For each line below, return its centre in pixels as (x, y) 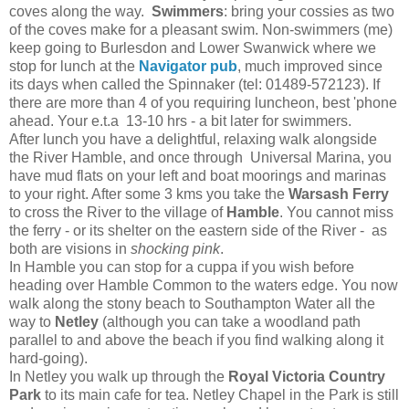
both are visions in (70, 248)
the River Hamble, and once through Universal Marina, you (200, 157)
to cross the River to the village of (118, 212)
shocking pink (175, 248)
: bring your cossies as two (309, 11)
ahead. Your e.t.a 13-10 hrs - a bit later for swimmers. (180, 121)
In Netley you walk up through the (117, 376)
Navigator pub (188, 66)
